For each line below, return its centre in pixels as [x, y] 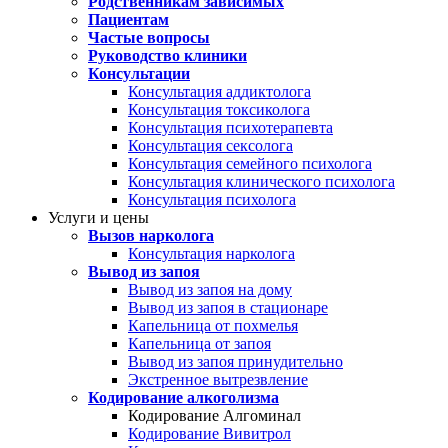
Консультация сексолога [210, 145]
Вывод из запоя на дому [210, 289]
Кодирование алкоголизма [183, 397]
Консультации [139, 73]
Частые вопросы [149, 37]
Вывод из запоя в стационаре [228, 307]
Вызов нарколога [151, 235]
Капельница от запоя [199, 343]
